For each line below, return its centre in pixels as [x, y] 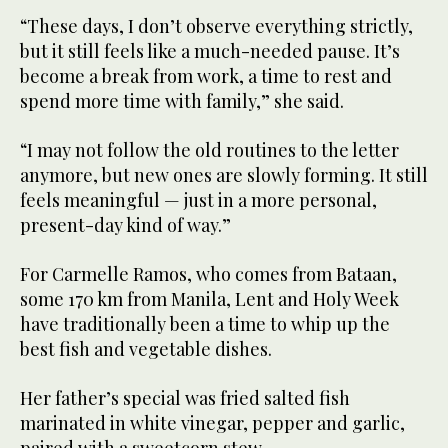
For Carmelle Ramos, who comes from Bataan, [208, 274]
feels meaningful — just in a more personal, [198, 200]
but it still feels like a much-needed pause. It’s [210, 51]
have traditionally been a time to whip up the [205, 324]
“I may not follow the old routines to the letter [209, 150]
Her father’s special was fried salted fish [185, 398]
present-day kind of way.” [125, 225]
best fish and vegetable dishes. [146, 349]
